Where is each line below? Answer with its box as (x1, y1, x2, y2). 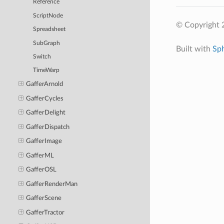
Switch (33, 53, 51, 59)
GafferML (26, 152, 54, 159)
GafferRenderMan (26, 180, 78, 187)
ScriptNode (33, 12, 63, 18)
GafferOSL (26, 166, 57, 173)
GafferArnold (26, 81, 63, 88)
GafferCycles (26, 95, 64, 102)
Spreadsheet (33, 26, 66, 32)
